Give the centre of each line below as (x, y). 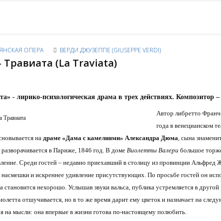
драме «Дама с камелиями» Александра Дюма (110, 138)
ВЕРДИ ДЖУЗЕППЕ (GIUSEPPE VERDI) (110, 50)
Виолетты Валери (152, 150)
